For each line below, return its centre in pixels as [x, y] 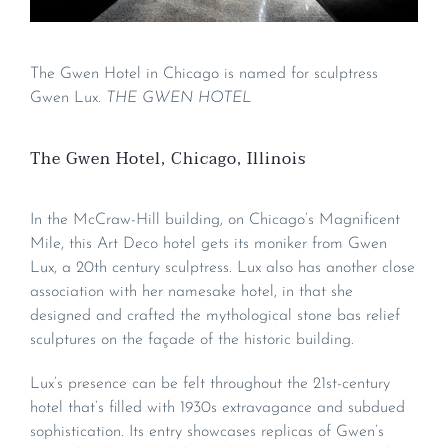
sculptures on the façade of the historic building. [192, 340]
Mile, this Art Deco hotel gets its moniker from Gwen [208, 244]
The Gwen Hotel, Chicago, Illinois [168, 159]
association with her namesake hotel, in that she [191, 292]
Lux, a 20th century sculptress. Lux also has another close [222, 268]
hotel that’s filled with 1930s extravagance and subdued [217, 408]
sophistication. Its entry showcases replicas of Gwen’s [207, 432]
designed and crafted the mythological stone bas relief [215, 316]
